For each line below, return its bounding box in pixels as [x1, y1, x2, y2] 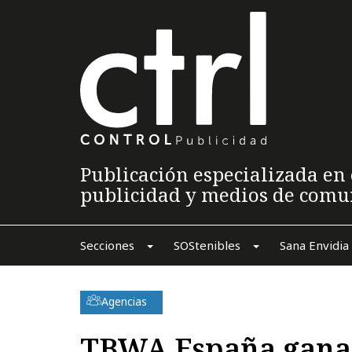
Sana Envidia [279, 236, 349, 253]
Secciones [79, 236, 134, 253]
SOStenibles [173, 236, 240, 253]
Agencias [101, 293, 147, 309]
